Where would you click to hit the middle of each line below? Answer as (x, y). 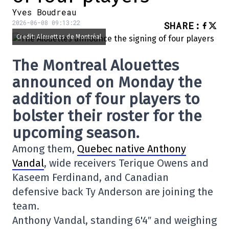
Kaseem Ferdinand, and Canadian (90, 177)
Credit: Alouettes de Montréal (59, 37)
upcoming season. (76, 133)
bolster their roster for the (107, 116)
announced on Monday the (107, 82)
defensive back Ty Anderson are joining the (113, 192)
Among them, (45, 149)
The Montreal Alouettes (96, 65)
